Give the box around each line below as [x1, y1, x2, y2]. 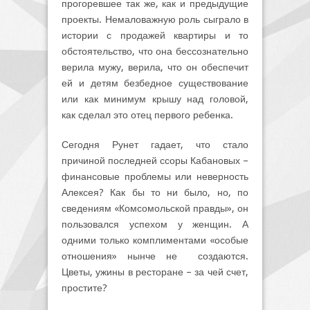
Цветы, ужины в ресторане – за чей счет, [62, 266, 248, 277]
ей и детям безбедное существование [62, 77, 248, 89]
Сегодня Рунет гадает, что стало [62, 138, 248, 150]
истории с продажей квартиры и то [62, 29, 248, 41]
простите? [62, 282, 107, 293]
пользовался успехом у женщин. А [62, 218, 248, 230]
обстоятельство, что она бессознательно [62, 45, 248, 57]
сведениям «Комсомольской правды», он [62, 202, 248, 214]
